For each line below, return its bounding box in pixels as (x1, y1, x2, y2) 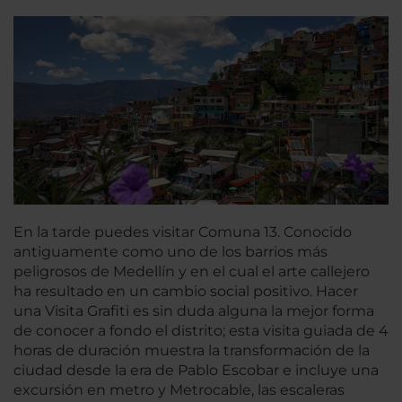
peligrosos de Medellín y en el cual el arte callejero (13, 263, 370, 281)
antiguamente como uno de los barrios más (13, 243, 328, 261)
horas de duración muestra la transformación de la (13, 342, 370, 360)
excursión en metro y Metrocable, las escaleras (13, 381, 345, 399)
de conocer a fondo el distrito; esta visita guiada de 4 (13, 322, 389, 340)
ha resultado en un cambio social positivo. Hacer (13, 283, 358, 301)
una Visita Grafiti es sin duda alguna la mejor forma (13, 302, 374, 320)
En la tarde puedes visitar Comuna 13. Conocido (13, 223, 352, 241)
